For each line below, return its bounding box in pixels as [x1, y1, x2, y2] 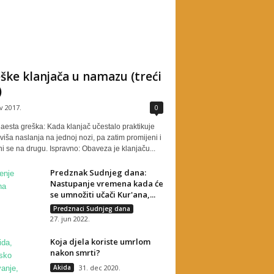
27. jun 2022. [50, 214, 90, 223]
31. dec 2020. [78, 263, 120, 272]
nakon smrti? [50, 247, 100, 258]
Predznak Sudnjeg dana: [50, 167, 146, 178]
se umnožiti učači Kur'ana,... [50, 189, 155, 200]
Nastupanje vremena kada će [50, 178, 163, 189]
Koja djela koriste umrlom [50, 236, 150, 247]
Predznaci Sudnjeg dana [53, 204, 130, 213]
